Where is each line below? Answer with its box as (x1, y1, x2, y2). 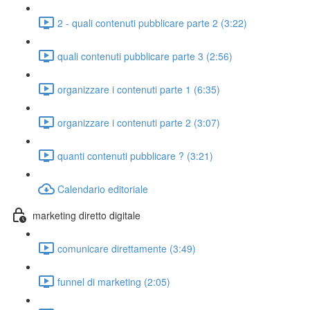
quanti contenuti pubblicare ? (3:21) (57, 148, 213, 163)
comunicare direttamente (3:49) (57, 241, 196, 255)
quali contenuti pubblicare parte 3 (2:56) (57, 48, 232, 63)
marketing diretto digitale (33, 208, 140, 222)
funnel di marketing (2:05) (57, 274, 170, 289)
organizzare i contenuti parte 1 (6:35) (57, 82, 220, 96)
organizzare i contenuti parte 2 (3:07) (57, 115, 220, 129)
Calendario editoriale (57, 181, 148, 196)
